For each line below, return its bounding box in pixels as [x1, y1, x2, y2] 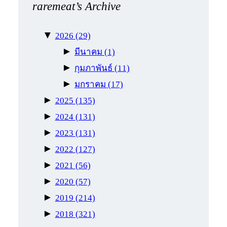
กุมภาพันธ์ [74, 63, 115, 73]
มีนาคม [74, 47, 104, 57]
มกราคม [74, 79, 108, 89]
